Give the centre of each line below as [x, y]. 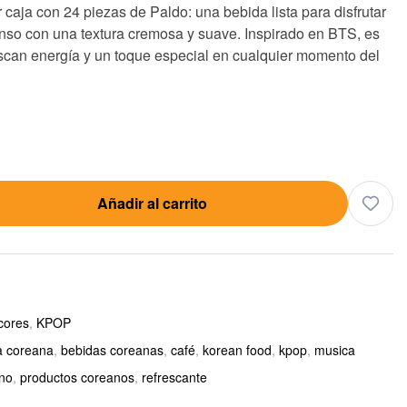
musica [334, 350]
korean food [237, 350]
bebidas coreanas [112, 350]
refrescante [174, 377]
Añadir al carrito [152, 203]
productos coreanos [77, 377]
